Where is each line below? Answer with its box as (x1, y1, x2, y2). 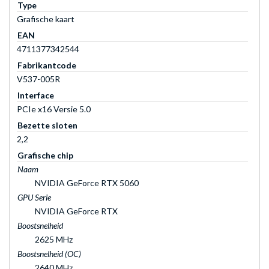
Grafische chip (17, 150, 73, 160)
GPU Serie (17, 192, 51, 202)
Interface (17, 89, 54, 100)
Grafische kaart (17, 13, 74, 24)
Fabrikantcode (17, 59, 76, 70)
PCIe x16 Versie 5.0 (17, 103, 91, 114)
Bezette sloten (17, 119, 77, 130)
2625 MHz (35, 234, 73, 244)
